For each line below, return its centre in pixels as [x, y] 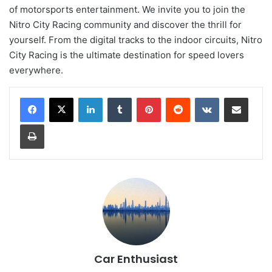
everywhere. [36, 70]
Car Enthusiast [136, 259]
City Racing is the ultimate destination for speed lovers [127, 55]
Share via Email [257, 97]
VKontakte [238, 97]
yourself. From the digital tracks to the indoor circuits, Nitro [136, 40]
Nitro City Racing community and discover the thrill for [125, 25]
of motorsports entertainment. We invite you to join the [127, 10]
